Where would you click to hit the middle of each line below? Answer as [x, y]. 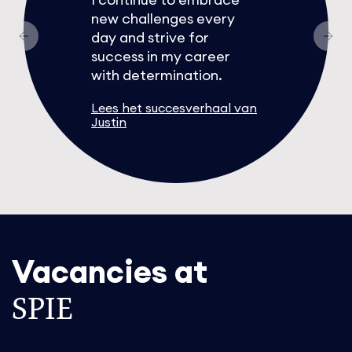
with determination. [157, 75]
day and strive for [150, 37]
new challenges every [163, 18]
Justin [109, 121]
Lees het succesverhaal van [174, 107]
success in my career [161, 56]
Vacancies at [110, 271]
